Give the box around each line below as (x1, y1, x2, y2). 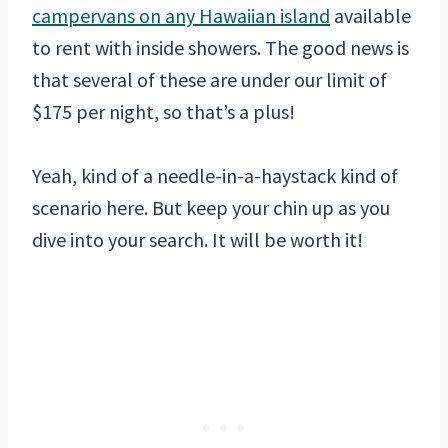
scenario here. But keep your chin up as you (32, 195, 390, 221)
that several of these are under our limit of (32, 67, 387, 93)
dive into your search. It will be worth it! (32, 227, 363, 253)
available (330, 3, 411, 29)
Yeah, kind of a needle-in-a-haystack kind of (32, 163, 398, 189)
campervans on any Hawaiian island (32, 3, 330, 29)
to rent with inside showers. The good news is (32, 35, 409, 61)
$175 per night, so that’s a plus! (32, 99, 295, 125)
